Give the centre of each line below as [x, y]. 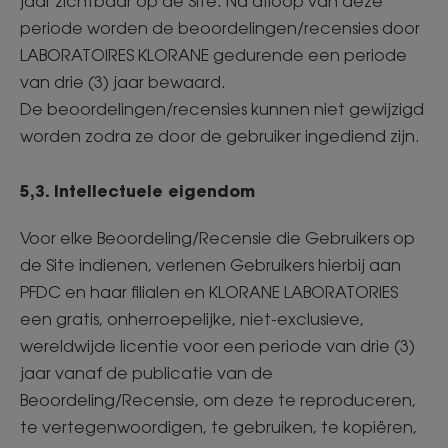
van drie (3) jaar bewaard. [125, 82]
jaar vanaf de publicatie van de [146, 373]
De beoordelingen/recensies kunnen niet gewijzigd [222, 109]
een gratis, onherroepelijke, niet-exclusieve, [192, 319]
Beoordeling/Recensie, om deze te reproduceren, [218, 400]
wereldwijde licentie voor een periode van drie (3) [217, 346]
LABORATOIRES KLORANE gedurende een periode [213, 55]
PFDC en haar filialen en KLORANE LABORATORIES [209, 292]
